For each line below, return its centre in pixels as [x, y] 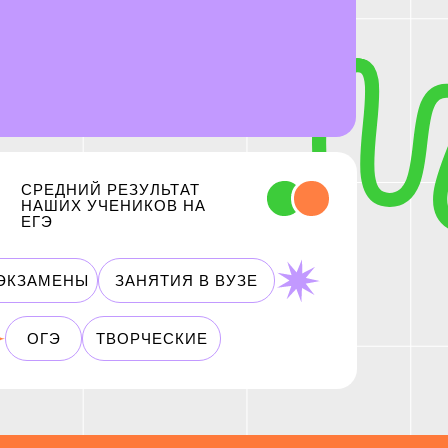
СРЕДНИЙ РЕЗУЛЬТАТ [110, 189]
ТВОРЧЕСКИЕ [151, 338]
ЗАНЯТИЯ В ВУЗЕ [186, 280]
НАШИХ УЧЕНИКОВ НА [113, 205]
